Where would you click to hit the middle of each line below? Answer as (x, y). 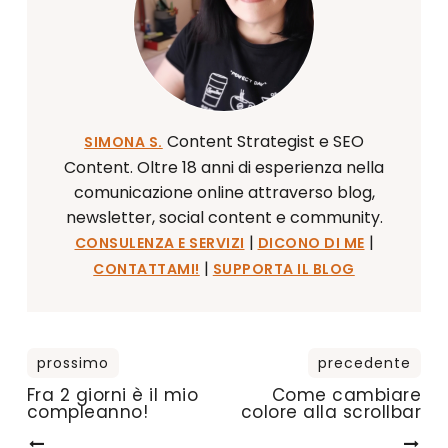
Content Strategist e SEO (263, 142)
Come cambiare (346, 395)
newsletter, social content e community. (224, 218)
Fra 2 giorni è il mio (112, 395)
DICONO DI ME (311, 243)
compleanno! (87, 412)
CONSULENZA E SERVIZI (159, 243)
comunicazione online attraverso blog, (224, 193)
